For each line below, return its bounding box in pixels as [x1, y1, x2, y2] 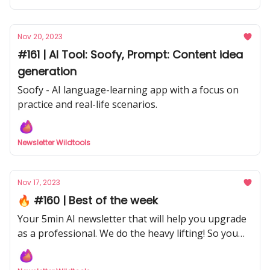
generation [17, 64, 77, 79]
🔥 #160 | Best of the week [17, 193, 158, 208]
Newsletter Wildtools [17, 137, 90, 148]
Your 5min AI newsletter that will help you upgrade [17, 212, 246, 225]
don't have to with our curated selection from [17, 241, 222, 254]
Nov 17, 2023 [17, 177, 60, 187]
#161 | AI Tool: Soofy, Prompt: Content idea [17, 47, 243, 62]
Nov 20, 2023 [17, 31, 63, 42]
